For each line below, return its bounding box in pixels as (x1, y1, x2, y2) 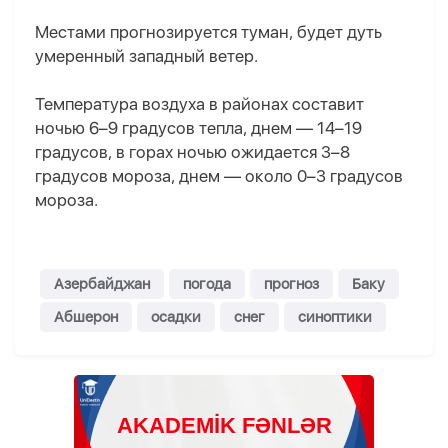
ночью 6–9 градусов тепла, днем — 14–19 (35, 118, 362, 139)
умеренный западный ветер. (35, 46, 258, 67)
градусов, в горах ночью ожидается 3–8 (35, 142, 350, 163)
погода (183, 275, 231, 294)
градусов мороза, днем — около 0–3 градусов (35, 166, 403, 187)
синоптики (298, 308, 372, 327)
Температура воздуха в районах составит (35, 94, 364, 115)
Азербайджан (54, 275, 150, 294)
